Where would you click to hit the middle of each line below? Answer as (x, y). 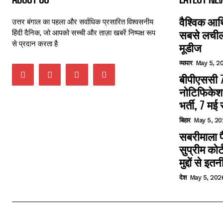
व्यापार (186, 63)
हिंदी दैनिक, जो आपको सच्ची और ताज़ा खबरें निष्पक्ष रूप (84, 32)
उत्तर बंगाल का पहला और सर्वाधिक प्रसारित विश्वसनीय (83, 21)
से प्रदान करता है (35, 43)
